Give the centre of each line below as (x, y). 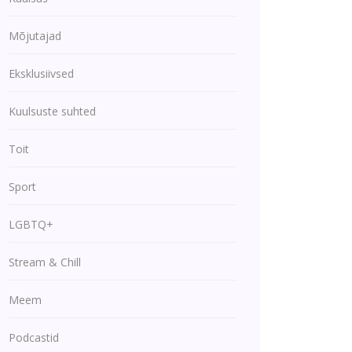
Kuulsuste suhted (52, 111)
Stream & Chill (45, 262)
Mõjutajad (35, 36)
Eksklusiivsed (41, 73)
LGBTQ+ (31, 224)
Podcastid (34, 337)
